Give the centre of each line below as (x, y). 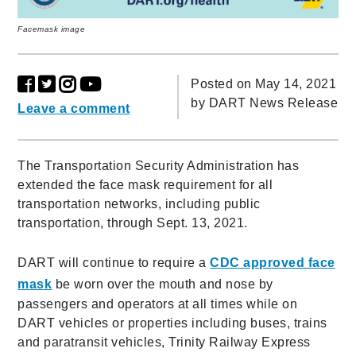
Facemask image (52, 29)
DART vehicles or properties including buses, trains (172, 323)
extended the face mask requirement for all (145, 184)
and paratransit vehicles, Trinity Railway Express (164, 342)
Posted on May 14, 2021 (263, 83)
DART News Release (273, 103)
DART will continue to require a (114, 262)
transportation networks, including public (139, 203)
